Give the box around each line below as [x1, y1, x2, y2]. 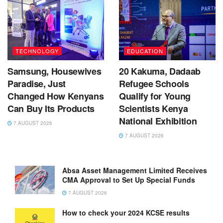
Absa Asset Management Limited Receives [62, 165, 207, 175]
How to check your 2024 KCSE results [62, 207, 190, 218]
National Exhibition [119, 114, 197, 127]
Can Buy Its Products [7, 102, 95, 115]
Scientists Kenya [119, 102, 188, 115]
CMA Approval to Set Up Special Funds [62, 174, 195, 185]
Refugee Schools [119, 77, 189, 90]
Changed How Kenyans [7, 89, 104, 103]
